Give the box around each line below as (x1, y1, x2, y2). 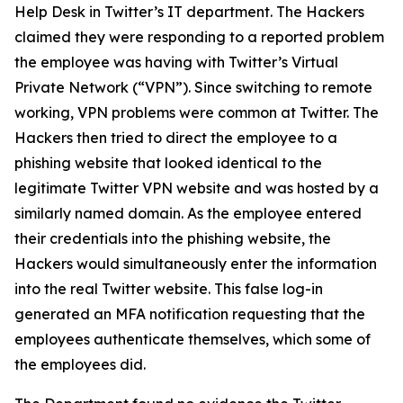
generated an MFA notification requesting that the (14, 305, 365, 323)
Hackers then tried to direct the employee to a (14, 129, 337, 147)
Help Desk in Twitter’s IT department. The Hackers (14, 3, 364, 21)
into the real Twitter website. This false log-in (14, 280, 323, 298)
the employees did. (14, 355, 146, 373)
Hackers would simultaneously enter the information (14, 255, 377, 273)
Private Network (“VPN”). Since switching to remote (14, 78, 372, 96)
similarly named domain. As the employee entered (14, 204, 362, 222)
